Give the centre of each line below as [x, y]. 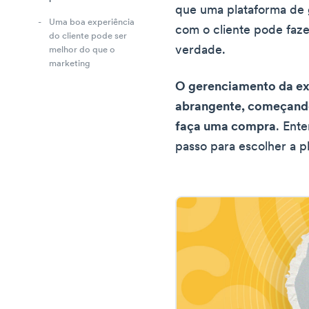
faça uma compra [226, 127]
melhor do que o [82, 50]
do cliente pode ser [88, 37]
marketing [70, 64]
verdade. [201, 51]
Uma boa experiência [92, 23]
